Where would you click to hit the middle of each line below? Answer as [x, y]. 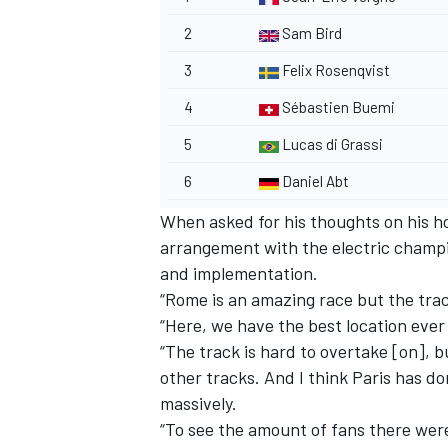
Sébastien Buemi [338, 107]
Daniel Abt [315, 181]
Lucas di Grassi [332, 144]
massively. [200, 403]
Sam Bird [312, 33]
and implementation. [241, 273]
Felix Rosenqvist [336, 70]
